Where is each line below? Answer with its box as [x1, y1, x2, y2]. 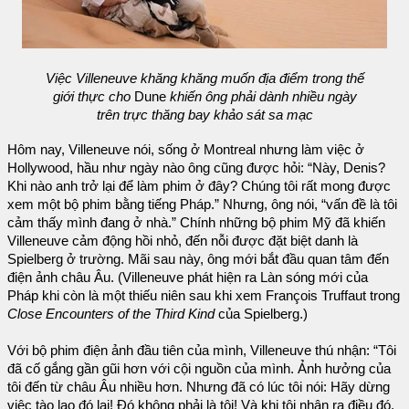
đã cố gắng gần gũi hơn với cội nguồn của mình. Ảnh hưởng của [7, 361, 391, 376]
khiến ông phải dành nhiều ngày [169, 89, 357, 104]
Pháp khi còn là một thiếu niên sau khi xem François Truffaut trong [7, 288, 400, 303]
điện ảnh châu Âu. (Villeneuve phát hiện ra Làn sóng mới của [7, 269, 368, 285]
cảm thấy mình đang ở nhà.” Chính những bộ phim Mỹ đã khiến [7, 215, 385, 230]
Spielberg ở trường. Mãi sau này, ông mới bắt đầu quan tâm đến [7, 251, 389, 267]
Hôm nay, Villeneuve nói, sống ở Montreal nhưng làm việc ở [7, 142, 364, 157]
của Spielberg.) [218, 306, 308, 321]
